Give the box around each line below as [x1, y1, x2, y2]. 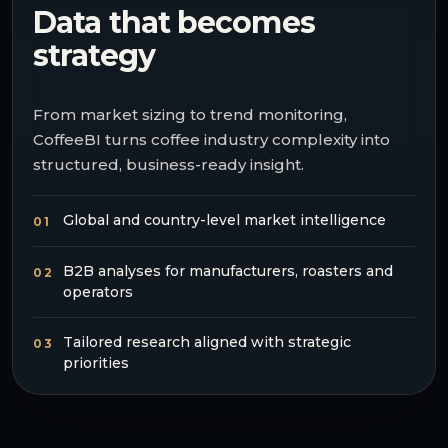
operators [63, 283, 133, 301]
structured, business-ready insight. [33, 155, 304, 174]
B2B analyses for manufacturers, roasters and [63, 262, 393, 280]
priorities [63, 354, 129, 372]
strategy [33, 37, 155, 74]
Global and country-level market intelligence [63, 211, 386, 229]
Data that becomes [33, 4, 315, 41]
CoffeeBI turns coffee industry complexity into [33, 130, 390, 149]
